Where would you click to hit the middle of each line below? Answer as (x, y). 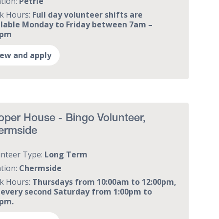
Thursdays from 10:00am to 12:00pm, (105, 182)
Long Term (66, 154)
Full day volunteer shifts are (88, 14)
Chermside (41, 168)
